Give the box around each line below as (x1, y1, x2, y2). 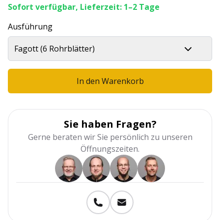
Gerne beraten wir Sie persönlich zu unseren (27, 132, 192, 142)
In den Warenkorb (76, 76, 144, 86)
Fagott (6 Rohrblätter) (14, 43, 95, 54)
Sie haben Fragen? (63, 117, 157, 131)
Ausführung (8, 21, 53, 32)
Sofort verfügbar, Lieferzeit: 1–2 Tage (8, 1, 160, 12)
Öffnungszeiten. (81, 143, 139, 154)
